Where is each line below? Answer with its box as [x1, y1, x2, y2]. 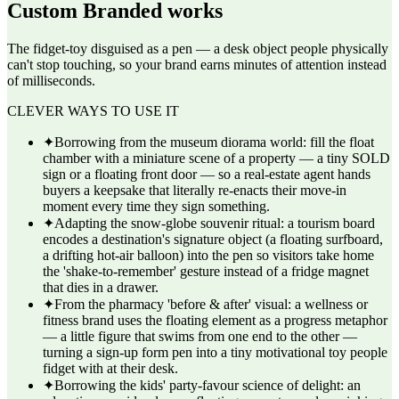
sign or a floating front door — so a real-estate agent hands [43, 167, 370, 182]
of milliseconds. [7, 73, 95, 88]
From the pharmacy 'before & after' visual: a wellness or [54, 297, 368, 312]
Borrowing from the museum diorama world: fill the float [54, 134, 374, 150]
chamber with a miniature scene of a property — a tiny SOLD [43, 151, 390, 166]
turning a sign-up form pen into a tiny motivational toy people [43, 345, 387, 360]
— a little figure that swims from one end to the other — [43, 329, 357, 344]
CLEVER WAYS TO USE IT [7, 103, 179, 118]
